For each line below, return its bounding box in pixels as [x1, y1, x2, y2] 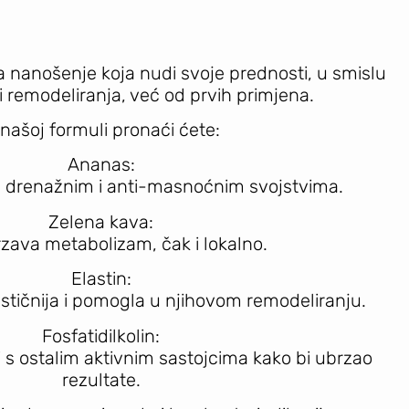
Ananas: [67, 153, 135, 176]
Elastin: [70, 267, 131, 290]
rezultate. [61, 368, 141, 391]
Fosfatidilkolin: [42, 324, 160, 347]
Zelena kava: [48, 210, 153, 233]
